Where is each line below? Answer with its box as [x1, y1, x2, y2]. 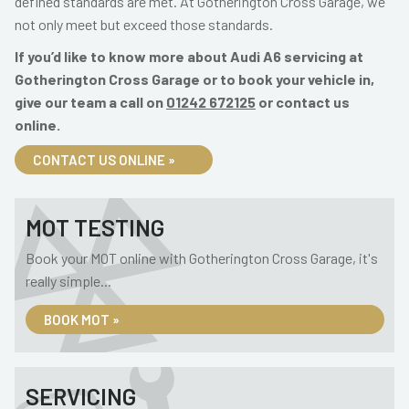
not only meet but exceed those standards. [15, 16, 273, 33]
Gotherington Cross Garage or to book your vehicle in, [15, 70, 374, 88]
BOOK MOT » [44, 311, 120, 328]
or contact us [256, 93, 350, 110]
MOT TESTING [26, 214, 164, 241]
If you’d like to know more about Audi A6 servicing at [15, 47, 363, 65]
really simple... [26, 272, 111, 289]
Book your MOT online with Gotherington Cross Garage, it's [26, 249, 378, 267]
